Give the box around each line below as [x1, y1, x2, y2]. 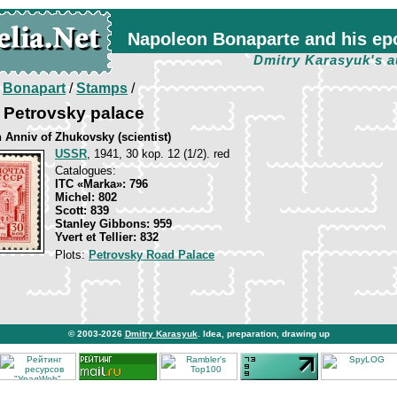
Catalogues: [55, 164, 116, 177]
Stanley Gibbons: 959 [55, 217, 172, 230]
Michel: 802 [55, 191, 117, 204]
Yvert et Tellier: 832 [55, 230, 159, 244]
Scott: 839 [55, 204, 109, 217]
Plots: [55, 248, 89, 261]
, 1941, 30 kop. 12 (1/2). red [87, 147, 230, 160]
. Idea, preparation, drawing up [197, 329, 330, 339]
